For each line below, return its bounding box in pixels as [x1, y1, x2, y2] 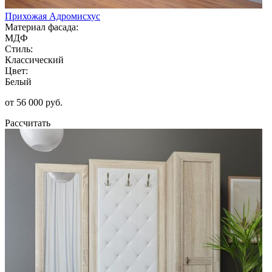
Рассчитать [5, 117, 50, 128]
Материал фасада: [5, 21, 78, 32]
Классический [5, 54, 64, 65]
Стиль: [5, 43, 33, 54]
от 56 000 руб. [5, 97, 63, 107]
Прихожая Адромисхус [5, 10, 100, 21]
